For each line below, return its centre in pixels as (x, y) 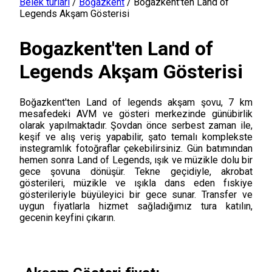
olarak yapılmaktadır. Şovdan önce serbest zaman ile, (136, 125)
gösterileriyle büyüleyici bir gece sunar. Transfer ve (136, 194)
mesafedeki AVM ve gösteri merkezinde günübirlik (136, 114)
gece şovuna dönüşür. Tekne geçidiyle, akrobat (136, 171)
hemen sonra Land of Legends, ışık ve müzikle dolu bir (136, 160)
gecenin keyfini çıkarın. (67, 217)
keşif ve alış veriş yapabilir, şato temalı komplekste (136, 137)
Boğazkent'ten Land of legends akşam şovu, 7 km (136, 102)
